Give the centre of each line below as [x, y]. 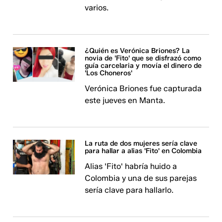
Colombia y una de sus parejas [141, 178]
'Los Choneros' [109, 73]
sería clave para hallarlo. [129, 190]
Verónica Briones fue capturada [143, 88]
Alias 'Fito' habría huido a [131, 166]
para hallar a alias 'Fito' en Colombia [143, 151]
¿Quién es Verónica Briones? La [138, 51]
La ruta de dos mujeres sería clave [141, 143]
